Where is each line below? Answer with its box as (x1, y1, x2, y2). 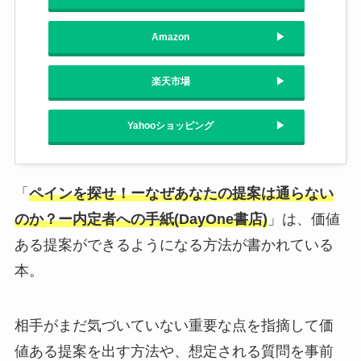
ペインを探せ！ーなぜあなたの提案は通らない (28, 185, 334, 202)
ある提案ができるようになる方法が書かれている (14, 237, 334, 254)
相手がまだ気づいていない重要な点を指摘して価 (14, 317, 334, 334)
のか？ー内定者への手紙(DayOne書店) (14, 211, 268, 228)
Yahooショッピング (127, 120, 214, 132)
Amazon (151, 31, 189, 44)
